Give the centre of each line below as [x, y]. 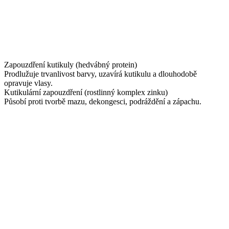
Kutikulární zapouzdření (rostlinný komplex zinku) [86, 93]
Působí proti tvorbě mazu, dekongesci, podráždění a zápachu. [103, 102]
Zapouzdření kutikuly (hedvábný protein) [71, 65]
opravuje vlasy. [28, 83]
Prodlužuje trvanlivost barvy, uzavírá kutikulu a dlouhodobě [100, 74]
